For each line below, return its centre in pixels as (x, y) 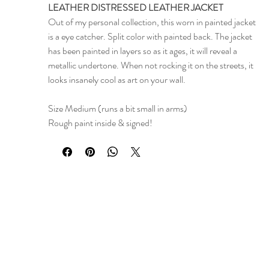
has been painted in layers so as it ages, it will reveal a (143, 51)
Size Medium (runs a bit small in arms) (119, 109)
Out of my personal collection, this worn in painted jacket (152, 22)
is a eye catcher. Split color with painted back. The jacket (150, 37)
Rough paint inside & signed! (101, 123)
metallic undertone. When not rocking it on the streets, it (151, 65)
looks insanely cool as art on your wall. (118, 80)
